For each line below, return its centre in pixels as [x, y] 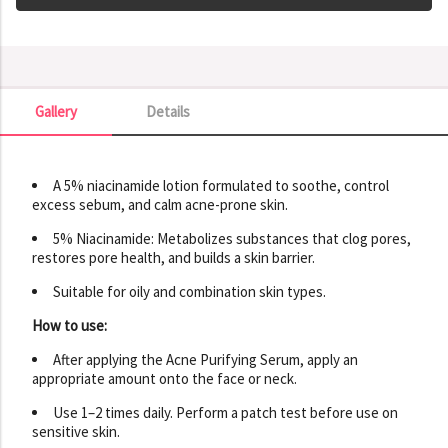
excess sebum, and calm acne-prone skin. [160, 204]
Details [168, 111]
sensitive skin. [76, 431]
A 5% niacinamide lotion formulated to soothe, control [221, 185]
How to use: [69, 325]
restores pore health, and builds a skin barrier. [173, 257]
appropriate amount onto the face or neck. [164, 378]
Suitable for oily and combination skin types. [189, 291]
